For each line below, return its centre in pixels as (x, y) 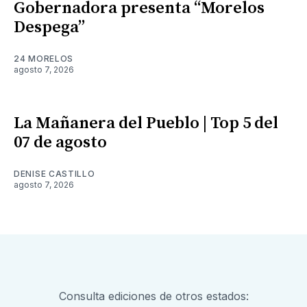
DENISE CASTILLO (54, 174)
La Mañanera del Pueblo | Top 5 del (146, 124)
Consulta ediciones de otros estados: (153, 296)
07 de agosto (60, 143)
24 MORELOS (44, 59)
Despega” (49, 28)
